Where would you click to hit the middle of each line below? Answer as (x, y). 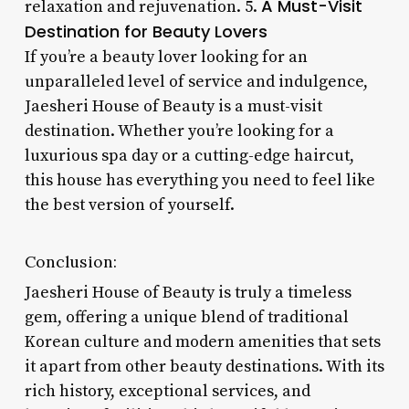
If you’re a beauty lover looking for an (166, 57)
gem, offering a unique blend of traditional (186, 317)
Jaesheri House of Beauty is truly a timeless (188, 292)
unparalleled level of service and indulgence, (196, 81)
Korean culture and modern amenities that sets (202, 341)
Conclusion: (70, 261)
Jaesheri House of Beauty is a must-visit (173, 106)
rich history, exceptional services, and (167, 391)
